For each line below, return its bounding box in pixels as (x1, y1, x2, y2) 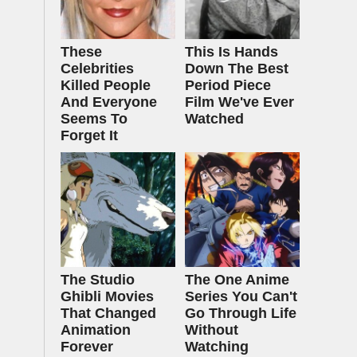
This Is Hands (185, 44, 278, 60)
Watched (185, 111, 244, 127)
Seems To (61, 111, 127, 127)
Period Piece (185, 77, 271, 93)
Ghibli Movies (61, 288, 154, 304)
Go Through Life (185, 305, 296, 321)
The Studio (61, 272, 135, 288)
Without (185, 322, 238, 338)
